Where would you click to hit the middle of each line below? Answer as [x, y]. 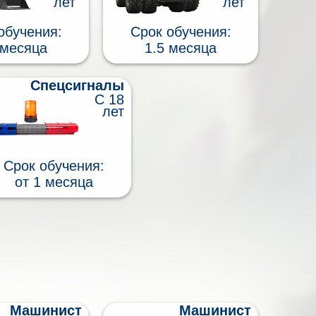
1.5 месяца [181, 48]
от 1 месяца [54, 182]
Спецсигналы [77, 85]
